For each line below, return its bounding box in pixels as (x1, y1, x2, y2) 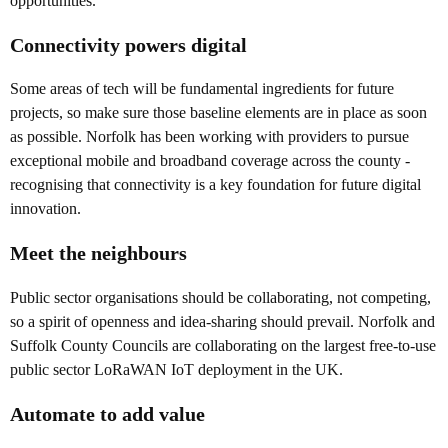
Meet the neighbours (10, 242, 187, 265)
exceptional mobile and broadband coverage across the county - (10, 152, 410, 170)
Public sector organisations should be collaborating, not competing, (10, 288, 431, 306)
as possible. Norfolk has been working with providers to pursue (10, 128, 409, 146)
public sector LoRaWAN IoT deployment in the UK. (10, 360, 343, 378)
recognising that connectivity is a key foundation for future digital (10, 176, 421, 194)
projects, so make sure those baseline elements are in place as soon (10, 104, 427, 122)
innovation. (10, 200, 81, 218)
